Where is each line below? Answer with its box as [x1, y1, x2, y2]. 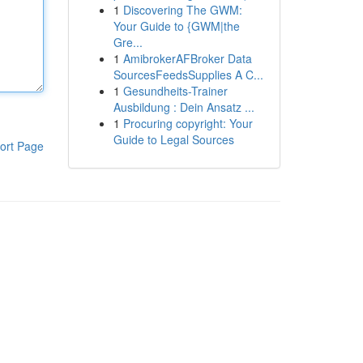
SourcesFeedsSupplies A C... [113, 66, 263, 83]
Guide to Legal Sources [113, 131, 234, 147]
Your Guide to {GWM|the [113, 18, 240, 34]
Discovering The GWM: [122, 2, 242, 18]
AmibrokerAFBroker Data [122, 50, 252, 66]
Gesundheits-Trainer [122, 83, 228, 99]
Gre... [113, 34, 143, 50]
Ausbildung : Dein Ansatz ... [113, 99, 254, 115]
